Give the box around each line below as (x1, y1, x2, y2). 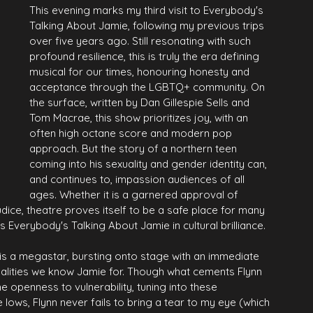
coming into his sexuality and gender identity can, (29, 157, 270, 170)
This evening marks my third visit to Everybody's (29, 3, 266, 17)
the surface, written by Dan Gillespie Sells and (29, 96, 252, 109)
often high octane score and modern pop (29, 126, 235, 140)
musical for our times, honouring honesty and (29, 65, 252, 78)
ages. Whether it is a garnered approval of (29, 188, 241, 201)
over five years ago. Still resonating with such (29, 34, 254, 48)
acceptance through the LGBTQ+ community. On (29, 80, 268, 94)
